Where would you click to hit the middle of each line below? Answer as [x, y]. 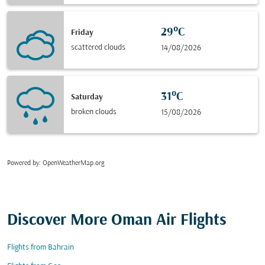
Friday [82, 33]
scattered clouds [98, 47]
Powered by [23, 163]
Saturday [87, 97]
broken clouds [94, 112]
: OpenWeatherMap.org [72, 163]
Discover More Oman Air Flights [117, 221]
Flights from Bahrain [41, 248]
